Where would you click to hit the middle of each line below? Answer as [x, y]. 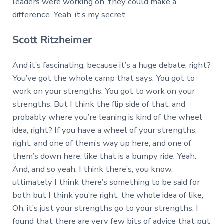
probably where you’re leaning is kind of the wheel [107, 117]
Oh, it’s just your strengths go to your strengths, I [105, 208]
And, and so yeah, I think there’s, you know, [92, 169]
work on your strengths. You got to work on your [103, 91]
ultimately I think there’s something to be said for [106, 182]
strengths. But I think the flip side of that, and [99, 104]
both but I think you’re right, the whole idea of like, [108, 195]
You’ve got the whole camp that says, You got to [103, 78]
